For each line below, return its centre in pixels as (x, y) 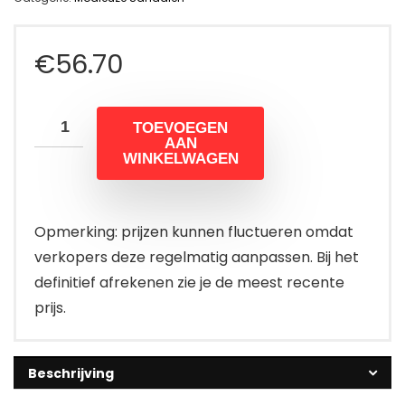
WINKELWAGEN (180, 159)
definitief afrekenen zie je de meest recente (189, 283)
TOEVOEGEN (180, 128)
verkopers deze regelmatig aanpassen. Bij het (197, 258)
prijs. (50, 308)
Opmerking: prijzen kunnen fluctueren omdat (194, 232)
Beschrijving (71, 374)
